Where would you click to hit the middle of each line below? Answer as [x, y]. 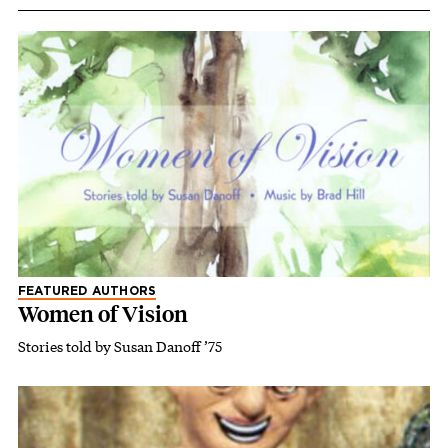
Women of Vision [103, 315]
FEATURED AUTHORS [87, 291]
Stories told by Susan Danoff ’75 [120, 347]
